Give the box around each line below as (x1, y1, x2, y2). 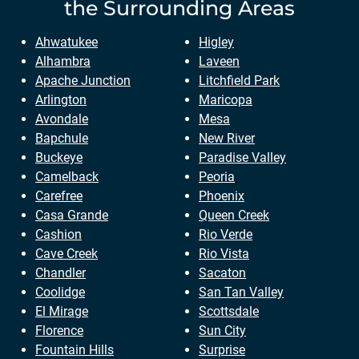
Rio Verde (199, 227, 252, 243)
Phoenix (199, 188, 244, 204)
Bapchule (35, 131, 88, 147)
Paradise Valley (199, 150, 286, 166)
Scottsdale (199, 304, 259, 320)
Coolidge (35, 284, 85, 301)
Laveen (199, 54, 240, 70)
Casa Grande (35, 208, 108, 224)
